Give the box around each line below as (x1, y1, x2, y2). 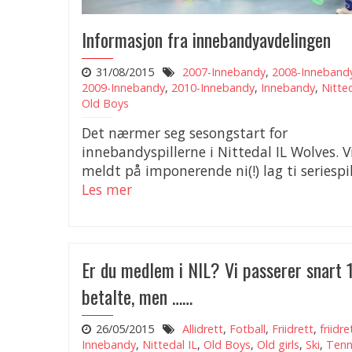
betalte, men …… (82, 282, 192, 310)
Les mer (82, 180, 132, 200)
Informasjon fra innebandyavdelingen (82, 25, 331, 54)
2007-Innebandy (181, 64, 266, 80)
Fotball (229, 321, 266, 336)
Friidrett (271, 321, 313, 336)
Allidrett (181, 321, 223, 336)
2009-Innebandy (82, 80, 165, 96)
